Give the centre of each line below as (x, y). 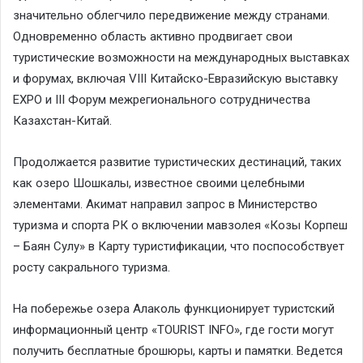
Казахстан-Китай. (62, 120)
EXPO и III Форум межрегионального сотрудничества (162, 99)
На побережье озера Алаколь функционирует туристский (174, 308)
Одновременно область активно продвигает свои (153, 36)
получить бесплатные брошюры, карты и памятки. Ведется (178, 350)
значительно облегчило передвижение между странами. (171, 15)
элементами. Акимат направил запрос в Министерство (165, 204)
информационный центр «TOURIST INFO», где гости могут (173, 329)
